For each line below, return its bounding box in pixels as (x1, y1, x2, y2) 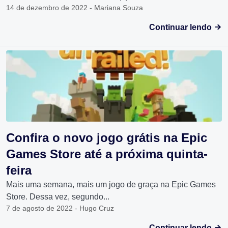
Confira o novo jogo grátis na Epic (6, 131, 207, 145)
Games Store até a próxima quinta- (6, 147, 208, 161)
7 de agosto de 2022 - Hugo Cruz (6, 204, 114, 213)
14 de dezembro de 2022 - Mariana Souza (6, 4, 143, 12)
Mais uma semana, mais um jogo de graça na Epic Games (6, 180, 216, 189)
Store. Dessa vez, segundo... (6, 192, 109, 202)
